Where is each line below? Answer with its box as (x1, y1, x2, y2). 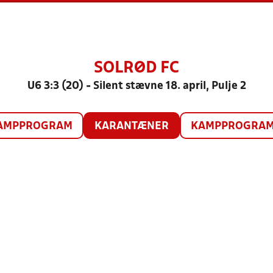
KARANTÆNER (94, 121, 169, 132)
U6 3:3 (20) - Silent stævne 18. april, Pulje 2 (27, 81, 246, 91)
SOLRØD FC (94, 61, 179, 76)
